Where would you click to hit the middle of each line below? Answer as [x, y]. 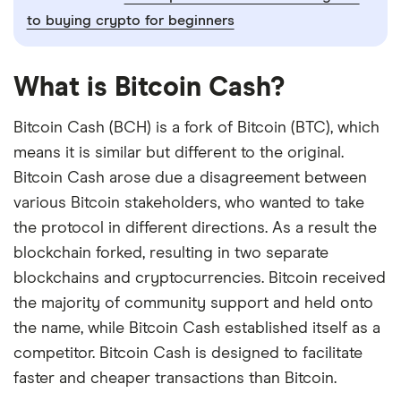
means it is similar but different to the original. [179, 153]
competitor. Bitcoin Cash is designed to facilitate [188, 353]
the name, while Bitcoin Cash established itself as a [197, 328]
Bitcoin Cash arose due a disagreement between [190, 178]
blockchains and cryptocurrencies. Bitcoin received [200, 278]
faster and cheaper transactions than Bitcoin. [175, 378]
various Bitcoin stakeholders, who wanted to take [189, 203]
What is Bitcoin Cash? [149, 87]
